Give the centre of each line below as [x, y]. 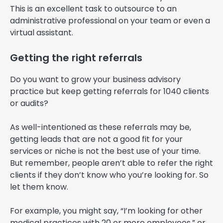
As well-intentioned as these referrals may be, [101, 127]
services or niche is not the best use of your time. [105, 151]
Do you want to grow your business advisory [95, 80]
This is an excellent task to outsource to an [93, 9]
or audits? [29, 104]
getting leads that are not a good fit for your [96, 139]
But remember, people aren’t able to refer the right [111, 163]
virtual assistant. [42, 33]
